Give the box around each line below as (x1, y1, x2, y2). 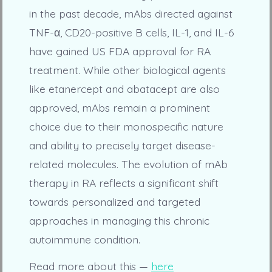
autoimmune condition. (29, 233, 140, 246)
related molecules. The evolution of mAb (29, 157, 228, 171)
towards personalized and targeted (29, 195, 200, 209)
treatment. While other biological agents (29, 63, 226, 77)
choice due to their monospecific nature (29, 120, 223, 134)
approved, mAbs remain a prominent (29, 101, 210, 115)
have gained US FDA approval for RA (29, 44, 211, 58)
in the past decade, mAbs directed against (29, 7, 233, 21)
